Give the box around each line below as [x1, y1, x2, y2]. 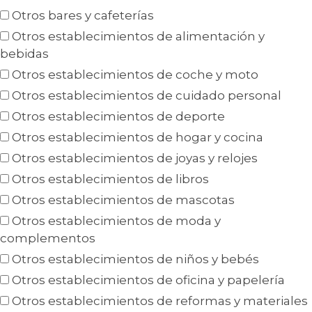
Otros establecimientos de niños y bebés [12, 252, 259, 267]
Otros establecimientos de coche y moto [12, 68, 258, 82]
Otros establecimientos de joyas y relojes [12, 151, 258, 166]
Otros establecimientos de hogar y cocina [12, 130, 263, 145]
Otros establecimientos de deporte [12, 109, 225, 124]
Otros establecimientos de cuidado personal [12, 88, 281, 103]
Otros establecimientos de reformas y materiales [12, 294, 308, 309]
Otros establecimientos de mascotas [12, 193, 235, 208]
